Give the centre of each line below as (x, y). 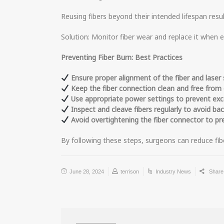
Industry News (173, 171)
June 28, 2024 (87, 171)
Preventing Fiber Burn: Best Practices (122, 57)
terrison (130, 171)
